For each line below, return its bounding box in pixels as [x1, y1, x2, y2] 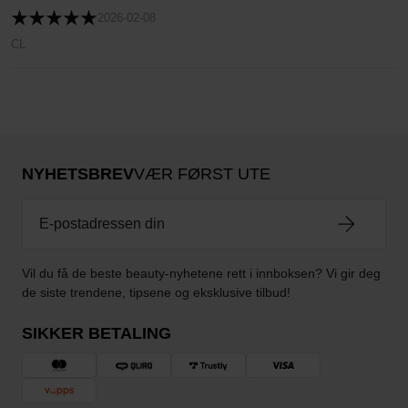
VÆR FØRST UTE [134, 165, 270, 183]
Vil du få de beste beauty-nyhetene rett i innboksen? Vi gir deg [22, 266, 381, 280]
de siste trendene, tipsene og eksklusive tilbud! [22, 285, 291, 300]
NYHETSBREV [22, 165, 134, 183]
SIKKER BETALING [22, 324, 171, 342]
